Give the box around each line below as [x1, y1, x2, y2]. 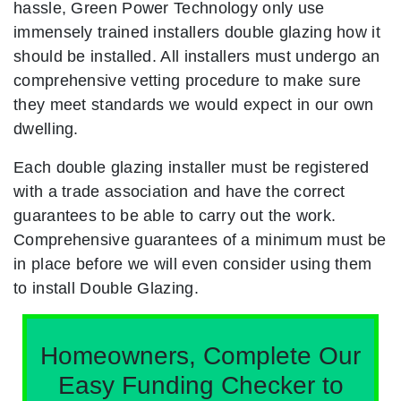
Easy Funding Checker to [57, 371, 344, 399]
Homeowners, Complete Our [40, 341, 361, 370]
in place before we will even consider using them [13, 253, 372, 273]
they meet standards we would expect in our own [13, 94, 374, 114]
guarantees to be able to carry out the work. [13, 205, 337, 225]
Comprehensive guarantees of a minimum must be [13, 229, 387, 249]
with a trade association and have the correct [13, 181, 346, 200]
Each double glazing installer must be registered [13, 157, 370, 176]
